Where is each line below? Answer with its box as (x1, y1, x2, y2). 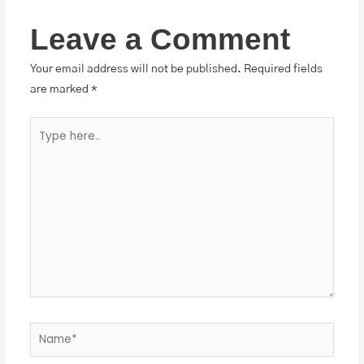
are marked (29, 84, 91, 96)
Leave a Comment (29, 23, 290, 57)
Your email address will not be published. (29, 63, 241, 76)
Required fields (243, 63, 323, 76)
